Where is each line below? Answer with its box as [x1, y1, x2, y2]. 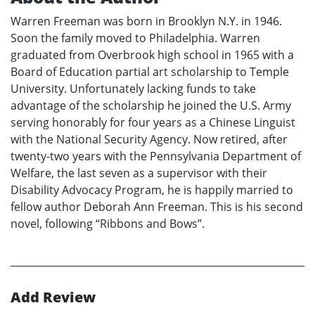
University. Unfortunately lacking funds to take [11, 81, 256, 97]
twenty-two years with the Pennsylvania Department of [11, 148, 301, 165]
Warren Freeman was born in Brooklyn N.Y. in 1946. [11, 13, 282, 30]
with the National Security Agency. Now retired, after [11, 131, 288, 148]
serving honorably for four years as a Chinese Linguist [11, 115, 295, 131]
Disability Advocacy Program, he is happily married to [11, 182, 293, 198]
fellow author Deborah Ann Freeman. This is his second [11, 199, 303, 215]
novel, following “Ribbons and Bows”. [11, 216, 205, 232]
